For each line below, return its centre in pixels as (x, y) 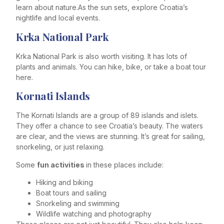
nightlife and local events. (58, 18)
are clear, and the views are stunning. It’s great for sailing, (110, 136)
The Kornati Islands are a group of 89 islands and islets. (107, 115)
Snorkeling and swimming (78, 203)
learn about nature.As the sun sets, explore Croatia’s (102, 7)
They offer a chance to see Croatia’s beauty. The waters (109, 126)
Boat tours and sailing (71, 192)
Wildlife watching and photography (94, 213)
